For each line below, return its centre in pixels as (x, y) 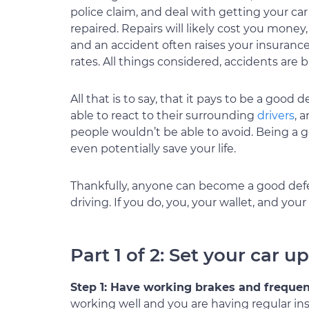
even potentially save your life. (153, 149)
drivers (276, 116)
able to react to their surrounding (164, 116)
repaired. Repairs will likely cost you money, (189, 29)
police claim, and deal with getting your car (189, 12)
